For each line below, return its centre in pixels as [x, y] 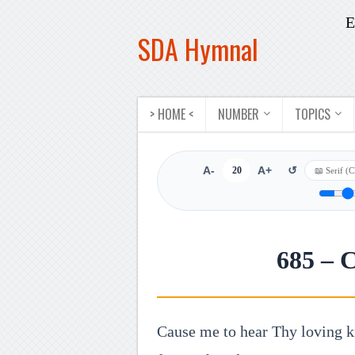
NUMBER [239, 114]
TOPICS [313, 114]
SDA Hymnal [198, 49]
